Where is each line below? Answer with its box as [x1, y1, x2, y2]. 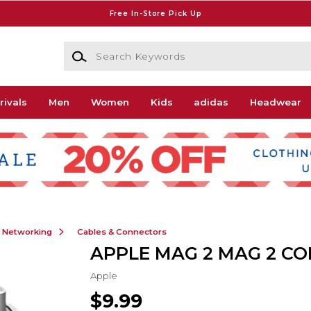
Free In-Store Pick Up [109, 8, 202, 18]
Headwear [250, 96, 302, 108]
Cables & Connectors [76, 226, 167, 237]
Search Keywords [62, 42, 146, 54]
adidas [194, 96, 229, 108]
